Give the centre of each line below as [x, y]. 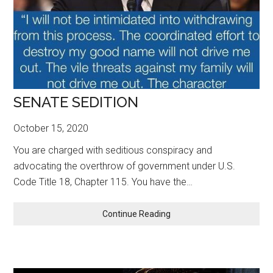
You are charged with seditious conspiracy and [113, 150]
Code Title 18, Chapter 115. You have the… [103, 182]
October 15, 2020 [51, 128]
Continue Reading [136, 214]
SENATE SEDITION [76, 102]
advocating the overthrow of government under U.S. [125, 166]
